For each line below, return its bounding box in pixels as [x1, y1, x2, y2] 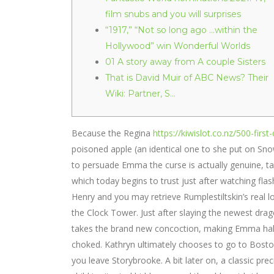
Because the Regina [72, 127, 153, 139]
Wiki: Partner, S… [105, 88, 176, 99]
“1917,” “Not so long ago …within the [105, 24, 257, 35]
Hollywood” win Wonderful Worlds [105, 40, 250, 51]
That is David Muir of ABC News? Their [105, 72, 268, 83]
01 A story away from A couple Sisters [105, 56, 265, 67]
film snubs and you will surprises [105, 9, 241, 20]
